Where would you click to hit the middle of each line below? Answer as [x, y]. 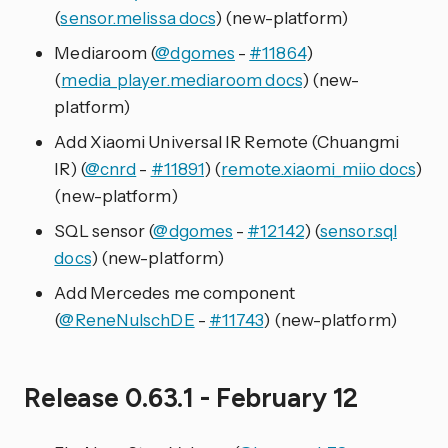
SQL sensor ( [104, 231]
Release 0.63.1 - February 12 [194, 397]
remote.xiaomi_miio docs [318, 169]
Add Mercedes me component [175, 293]
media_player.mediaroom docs [181, 80]
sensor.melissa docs [138, 18]
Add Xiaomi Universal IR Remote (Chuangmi [226, 142]
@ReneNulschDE [127, 320]
